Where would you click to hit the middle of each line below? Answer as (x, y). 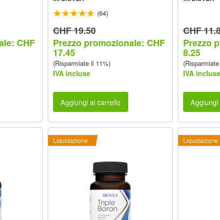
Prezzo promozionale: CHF (109, 43)
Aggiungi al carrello (91, 102)
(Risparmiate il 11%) (82, 63)
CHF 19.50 (74, 31)
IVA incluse (71, 73)
